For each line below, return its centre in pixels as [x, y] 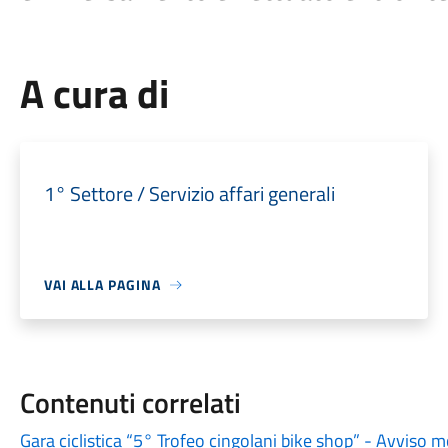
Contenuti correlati [130, 402]
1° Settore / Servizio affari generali [189, 193]
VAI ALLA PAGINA [102, 284]
